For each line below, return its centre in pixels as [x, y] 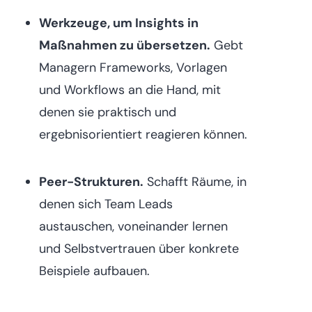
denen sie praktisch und [108, 112]
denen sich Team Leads [106, 204]
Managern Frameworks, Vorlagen [133, 67]
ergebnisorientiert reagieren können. [143, 134]
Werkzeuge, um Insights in [119, 23]
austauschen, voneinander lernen [133, 226]
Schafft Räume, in [195, 181]
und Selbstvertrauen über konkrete [139, 248]
